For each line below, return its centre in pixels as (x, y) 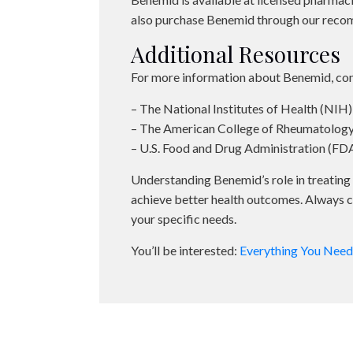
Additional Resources (236, 54)
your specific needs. (184, 219)
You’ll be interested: (186, 250)
